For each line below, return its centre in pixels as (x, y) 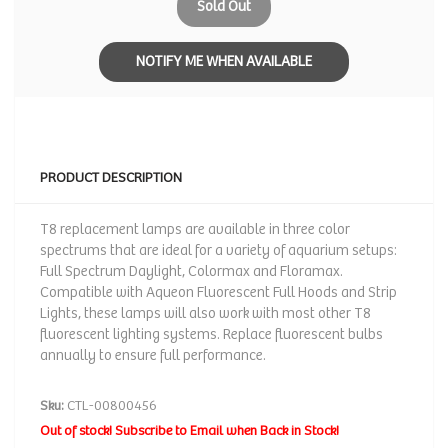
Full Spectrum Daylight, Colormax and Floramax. (191, 271)
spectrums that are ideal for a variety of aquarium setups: (218, 250)
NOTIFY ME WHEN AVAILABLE (224, 61)
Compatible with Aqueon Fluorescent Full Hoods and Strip (218, 292)
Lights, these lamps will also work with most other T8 (205, 313)
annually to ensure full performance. (153, 355)
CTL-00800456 (110, 406)
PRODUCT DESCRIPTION (111, 178)
